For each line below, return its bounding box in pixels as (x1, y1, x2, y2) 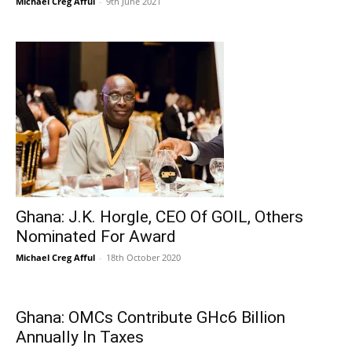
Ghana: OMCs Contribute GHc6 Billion (16, 308, 285, 327)
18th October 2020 (106, 251, 181, 263)
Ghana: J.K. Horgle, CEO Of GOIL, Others (16, 207, 303, 226)
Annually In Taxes (16, 328, 144, 346)
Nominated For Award (16, 227, 176, 246)
